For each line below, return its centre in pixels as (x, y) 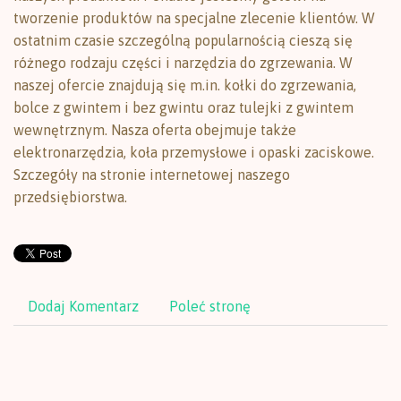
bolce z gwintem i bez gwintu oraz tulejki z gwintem (183, 107)
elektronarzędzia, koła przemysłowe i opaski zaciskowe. (194, 152)
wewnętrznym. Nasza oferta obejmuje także (155, 130)
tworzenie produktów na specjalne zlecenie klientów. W (194, 18)
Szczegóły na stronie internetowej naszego (152, 175)
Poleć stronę (210, 306)
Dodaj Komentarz (83, 306)
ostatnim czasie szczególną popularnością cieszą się (183, 40)
